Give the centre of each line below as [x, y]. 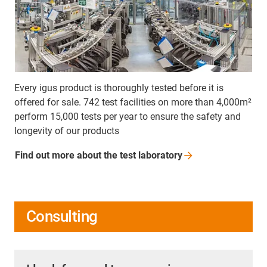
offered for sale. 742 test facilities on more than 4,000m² [133, 102]
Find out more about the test [77, 155]
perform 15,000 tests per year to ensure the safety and [128, 116]
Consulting [62, 216]
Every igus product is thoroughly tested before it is [119, 88]
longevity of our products [67, 131]
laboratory [160, 155]
